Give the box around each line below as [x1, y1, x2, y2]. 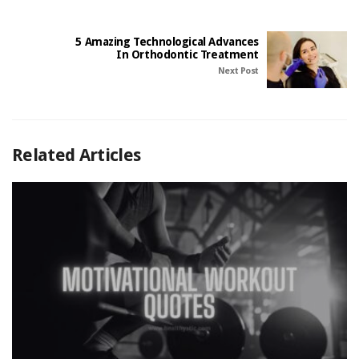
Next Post [217, 65, 259, 76]
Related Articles [12, 144, 141, 165]
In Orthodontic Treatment [116, 47, 259, 61]
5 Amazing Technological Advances [75, 34, 259, 48]
